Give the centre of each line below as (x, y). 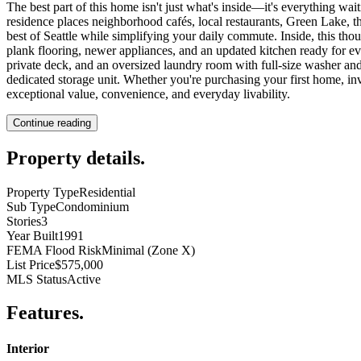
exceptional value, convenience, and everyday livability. (148, 93)
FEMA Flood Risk (54, 250)
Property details (73, 158)
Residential (107, 192)
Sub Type (31, 206)
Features (43, 313)
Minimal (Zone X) (148, 250)
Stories (24, 221)
